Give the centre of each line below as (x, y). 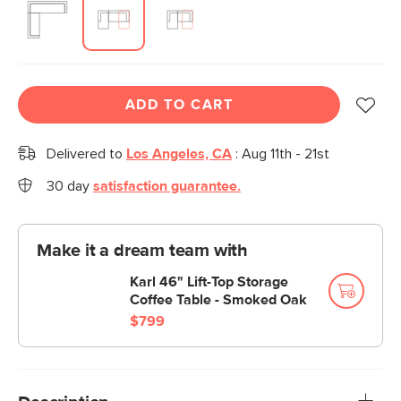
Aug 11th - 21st (286, 154)
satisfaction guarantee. (167, 186)
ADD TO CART (179, 105)
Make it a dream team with (142, 251)
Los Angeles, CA (179, 154)
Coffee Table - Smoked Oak (218, 300)
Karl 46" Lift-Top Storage (209, 282)
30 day (70, 186)
